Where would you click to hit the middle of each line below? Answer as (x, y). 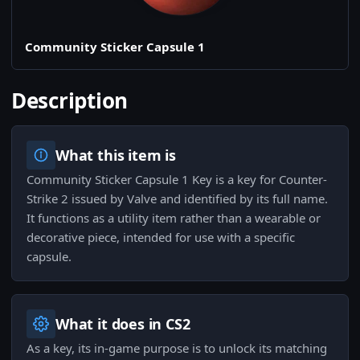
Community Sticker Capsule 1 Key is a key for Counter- (177, 180)
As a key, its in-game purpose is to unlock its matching (177, 348)
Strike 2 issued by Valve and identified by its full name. (177, 199)
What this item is (116, 155)
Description (70, 101)
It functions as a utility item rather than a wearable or (174, 218)
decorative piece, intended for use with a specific (161, 237)
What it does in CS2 (123, 324)
